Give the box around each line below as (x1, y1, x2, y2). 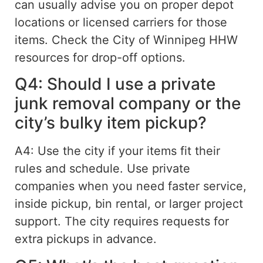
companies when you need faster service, (15, 179, 247, 194)
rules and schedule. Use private (15, 161, 190, 176)
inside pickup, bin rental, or (15, 197, 169, 211)
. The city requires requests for (58, 214, 229, 229)
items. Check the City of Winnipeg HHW (15, 32, 238, 47)
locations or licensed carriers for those (15, 15, 227, 29)
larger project (169, 197, 243, 211)
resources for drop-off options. (15, 50, 186, 65)
